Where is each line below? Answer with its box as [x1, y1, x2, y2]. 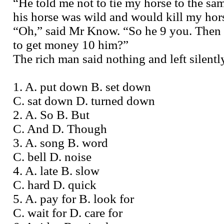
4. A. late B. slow [13, 163, 99, 177]
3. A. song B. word [13, 135, 108, 149]
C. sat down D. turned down [13, 93, 155, 107]
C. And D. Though [13, 121, 107, 135]
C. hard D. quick [13, 177, 96, 191]
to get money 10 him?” [13, 37, 128, 51]
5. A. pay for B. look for [13, 191, 134, 205]
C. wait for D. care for [13, 205, 122, 219]
